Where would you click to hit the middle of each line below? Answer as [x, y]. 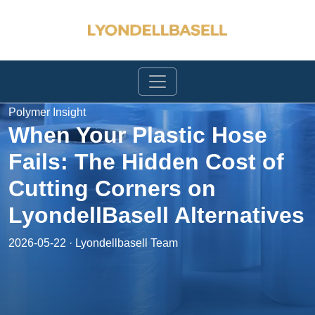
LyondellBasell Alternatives [156, 215]
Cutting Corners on [112, 188]
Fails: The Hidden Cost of [146, 162]
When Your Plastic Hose [138, 135]
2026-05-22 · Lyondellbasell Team [93, 243]
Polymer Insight [47, 112]
